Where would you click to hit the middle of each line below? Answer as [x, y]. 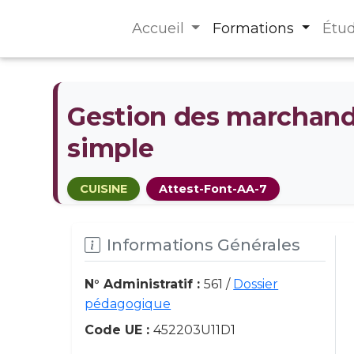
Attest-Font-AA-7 [213, 189]
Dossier [256, 284]
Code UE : [119, 330]
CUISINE [104, 189]
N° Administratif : [145, 284]
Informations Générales [204, 245]
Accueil [160, 28]
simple [111, 148]
